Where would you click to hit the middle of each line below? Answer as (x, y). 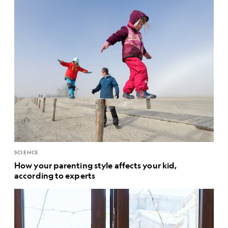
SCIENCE (27, 152)
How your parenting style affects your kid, (96, 165)
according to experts (55, 176)
